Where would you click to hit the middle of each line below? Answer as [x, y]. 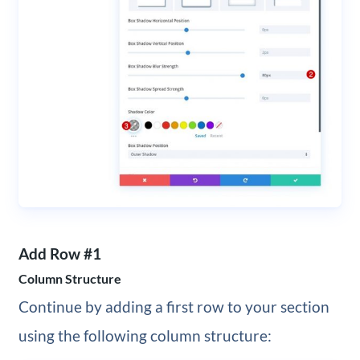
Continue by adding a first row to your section [174, 307]
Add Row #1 [59, 254]
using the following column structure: [145, 336]
